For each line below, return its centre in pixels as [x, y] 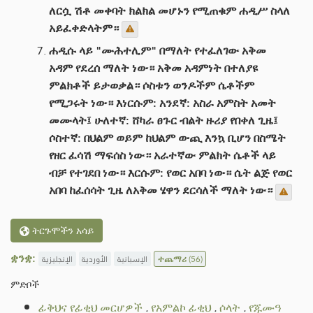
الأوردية [95, 259]
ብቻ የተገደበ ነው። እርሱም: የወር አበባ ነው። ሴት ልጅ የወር [170, 173]
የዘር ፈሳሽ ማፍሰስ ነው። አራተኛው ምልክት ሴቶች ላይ [162, 156]
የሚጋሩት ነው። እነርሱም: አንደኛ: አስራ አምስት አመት [162, 103]
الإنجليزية [57, 259]
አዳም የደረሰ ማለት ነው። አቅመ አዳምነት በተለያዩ [153, 68]
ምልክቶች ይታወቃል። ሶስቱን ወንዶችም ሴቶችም [152, 86]
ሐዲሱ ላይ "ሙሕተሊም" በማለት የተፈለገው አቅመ [158, 51]
